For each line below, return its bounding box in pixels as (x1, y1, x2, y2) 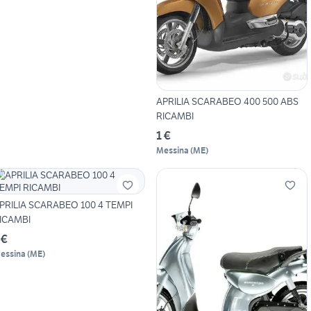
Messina (155, 145, 189, 156)
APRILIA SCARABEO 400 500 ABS (155, 95, 299, 108)
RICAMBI (155, 110, 194, 123)
